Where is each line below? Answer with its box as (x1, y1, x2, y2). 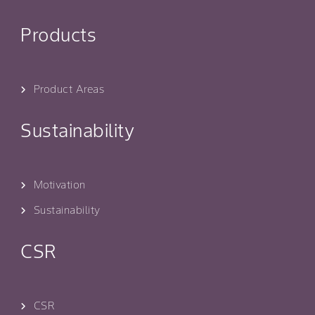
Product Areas (33, 82, 104, 96)
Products (20, 23, 96, 47)
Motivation (33, 178, 86, 192)
